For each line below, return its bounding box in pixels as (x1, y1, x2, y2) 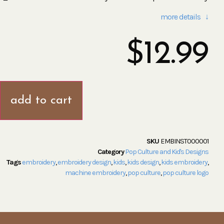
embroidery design (57, 158, 111, 166)
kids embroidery (161, 158, 208, 166)
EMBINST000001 (160, 137, 209, 145)
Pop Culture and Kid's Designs (125, 147, 209, 156)
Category (97, 147, 124, 156)
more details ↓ (160, 12, 209, 21)
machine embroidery (65, 168, 126, 177)
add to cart (10, 94, 72, 106)
